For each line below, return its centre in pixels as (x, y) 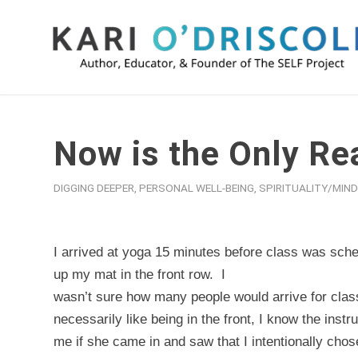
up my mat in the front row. (133, 274)
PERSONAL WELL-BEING (197, 188)
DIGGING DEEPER (94, 188)
